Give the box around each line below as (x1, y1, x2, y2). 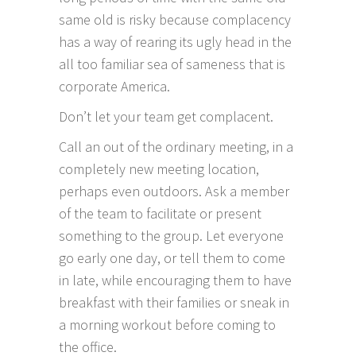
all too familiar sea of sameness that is (59, 55, 285, 73)
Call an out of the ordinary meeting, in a (59, 137, 293, 156)
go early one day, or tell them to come (59, 249, 285, 267)
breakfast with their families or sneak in (59, 293, 289, 311)
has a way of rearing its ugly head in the (59, 33, 292, 51)
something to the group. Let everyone (59, 226, 284, 245)
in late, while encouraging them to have (59, 271, 292, 289)
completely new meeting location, (59, 160, 259, 178)
